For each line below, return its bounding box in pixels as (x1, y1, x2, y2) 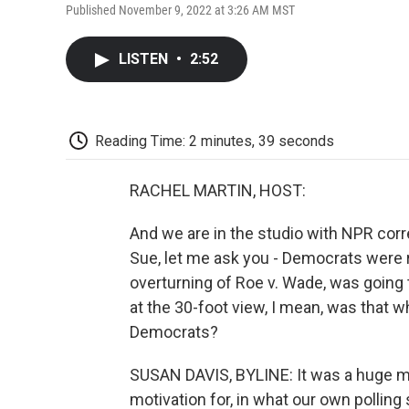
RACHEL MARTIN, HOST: (130, 181, 306, 201)
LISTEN (119, 49, 172, 68)
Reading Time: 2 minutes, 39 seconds (95, 131, 334, 150)
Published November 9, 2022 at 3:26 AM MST (66, 2, 295, 17)
